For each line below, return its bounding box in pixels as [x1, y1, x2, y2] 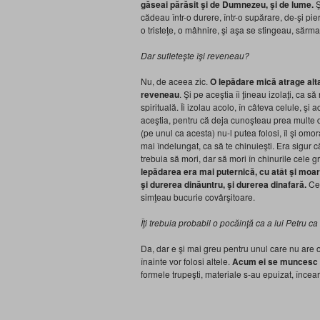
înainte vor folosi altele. [141, 255, 232, 267]
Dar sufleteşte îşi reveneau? [141, 49, 249, 61]
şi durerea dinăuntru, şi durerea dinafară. [141, 178, 309, 191]
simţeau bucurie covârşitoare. [141, 191, 255, 203]
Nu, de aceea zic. [141, 75, 210, 87]
